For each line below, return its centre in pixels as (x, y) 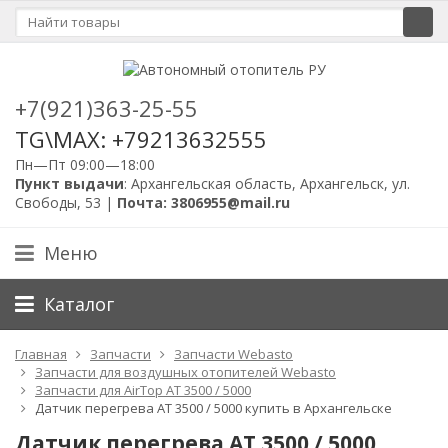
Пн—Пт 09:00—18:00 (85, 164)
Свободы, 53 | (66, 202)
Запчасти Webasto (233, 353)
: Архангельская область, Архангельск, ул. (267, 183)
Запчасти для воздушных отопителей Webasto (185, 371)
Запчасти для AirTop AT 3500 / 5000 (143, 389)
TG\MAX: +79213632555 (141, 138)
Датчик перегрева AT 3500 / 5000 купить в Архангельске (213, 407)
